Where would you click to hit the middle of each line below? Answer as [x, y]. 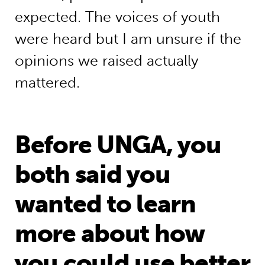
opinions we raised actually [106, 60]
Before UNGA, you [118, 144]
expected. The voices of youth [117, 17]
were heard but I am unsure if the [128, 38]
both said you [92, 174]
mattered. [47, 82]
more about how [110, 233]
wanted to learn [105, 203]
